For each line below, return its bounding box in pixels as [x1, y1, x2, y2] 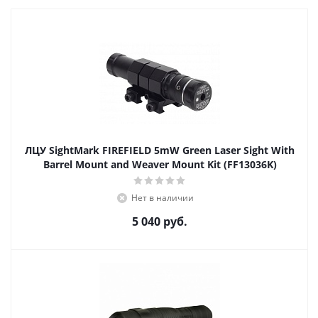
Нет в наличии [131, 192, 194, 204]
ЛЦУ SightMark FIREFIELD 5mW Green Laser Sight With [25, 143, 295, 157]
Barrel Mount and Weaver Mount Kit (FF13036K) [43, 158, 277, 171]
